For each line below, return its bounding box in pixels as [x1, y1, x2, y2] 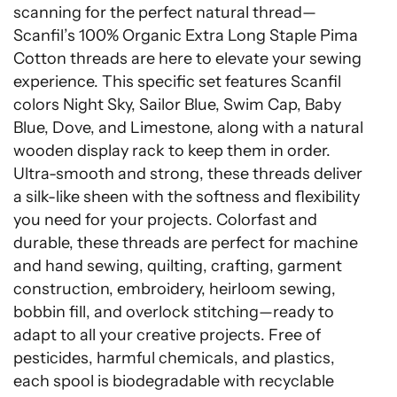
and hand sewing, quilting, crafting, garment [13, 255, 342, 276]
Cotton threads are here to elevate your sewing [13, 48, 362, 68]
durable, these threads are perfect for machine [13, 232, 358, 253]
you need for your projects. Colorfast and [13, 209, 317, 230]
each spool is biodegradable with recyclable [13, 370, 334, 391]
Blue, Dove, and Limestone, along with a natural [13, 117, 363, 137]
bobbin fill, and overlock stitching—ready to [13, 301, 334, 322]
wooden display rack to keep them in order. [13, 140, 331, 160]
